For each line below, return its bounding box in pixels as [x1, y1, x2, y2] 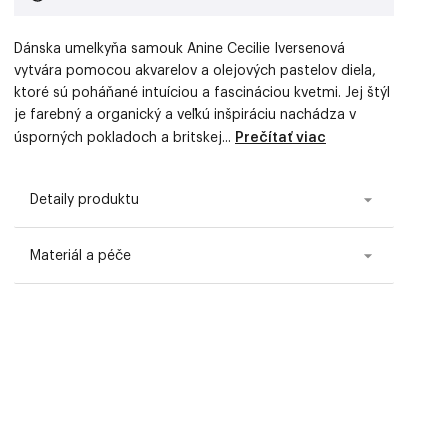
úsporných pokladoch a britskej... [14, 131, 235, 145]
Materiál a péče [30, 248, 131, 263]
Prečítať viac [235, 131, 326, 145]
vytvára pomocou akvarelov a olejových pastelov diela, [14, 64, 376, 78]
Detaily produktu [30, 192, 139, 207]
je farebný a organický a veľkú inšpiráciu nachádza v [14, 108, 356, 122]
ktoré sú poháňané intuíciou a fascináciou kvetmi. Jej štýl [14, 86, 390, 100]
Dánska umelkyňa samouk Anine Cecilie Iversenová [14, 42, 345, 56]
